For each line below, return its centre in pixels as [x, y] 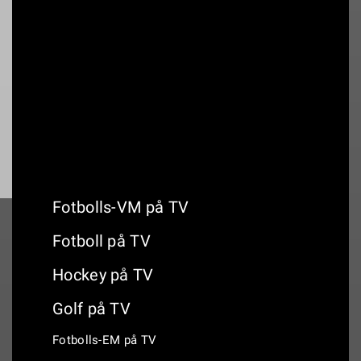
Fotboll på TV [102, 241]
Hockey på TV [103, 275]
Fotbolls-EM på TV [105, 340]
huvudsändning [92, 78]
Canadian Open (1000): [149, 62]
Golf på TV [91, 309]
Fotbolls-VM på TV [121, 207]
